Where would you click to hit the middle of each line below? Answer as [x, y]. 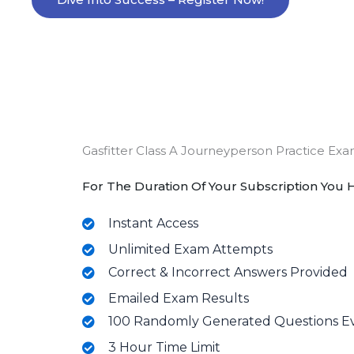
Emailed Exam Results [179, 298]
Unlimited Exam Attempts [190, 249]
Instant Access [153, 223]
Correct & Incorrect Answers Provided [228, 272]
